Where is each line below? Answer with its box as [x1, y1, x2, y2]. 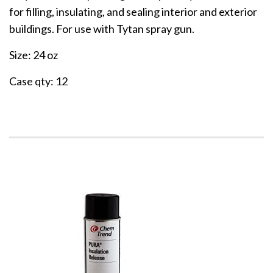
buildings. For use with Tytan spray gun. [9, 22, 194, 36]
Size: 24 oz [9, 48, 58, 62]
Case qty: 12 [9, 74, 68, 88]
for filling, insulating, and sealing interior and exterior [9, 5, 257, 19]
